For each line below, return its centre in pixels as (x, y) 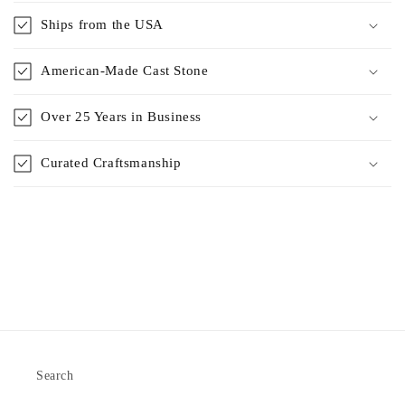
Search (55, 375)
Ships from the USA (102, 24)
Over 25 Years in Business (121, 116)
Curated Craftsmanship (111, 162)
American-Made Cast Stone (125, 70)
